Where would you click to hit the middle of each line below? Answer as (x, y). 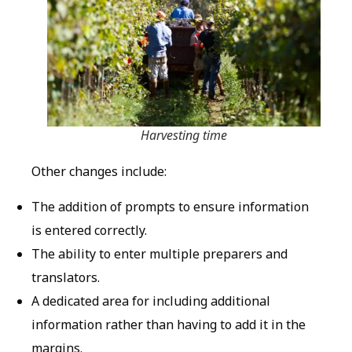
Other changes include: (99, 172)
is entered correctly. (89, 230)
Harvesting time (184, 136)
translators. (66, 277)
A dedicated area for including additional (151, 301)
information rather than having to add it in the (169, 324)
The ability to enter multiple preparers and (159, 253)
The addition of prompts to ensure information (170, 206)
